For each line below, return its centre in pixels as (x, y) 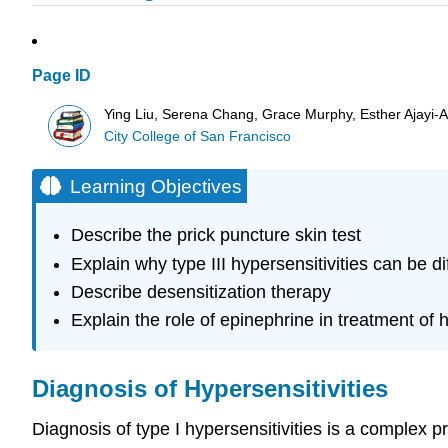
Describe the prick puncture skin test (215, 235)
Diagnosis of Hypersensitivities (210, 388)
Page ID (61, 76)
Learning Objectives (156, 186)
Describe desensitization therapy (200, 291)
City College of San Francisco (198, 136)
